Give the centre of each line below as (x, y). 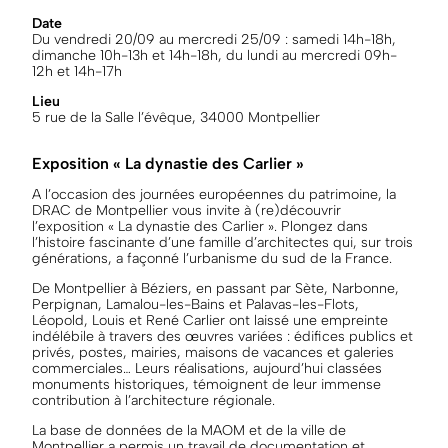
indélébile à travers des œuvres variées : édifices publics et (222, 336)
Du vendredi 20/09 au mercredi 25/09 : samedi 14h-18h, (214, 40)
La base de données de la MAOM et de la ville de (189, 431)
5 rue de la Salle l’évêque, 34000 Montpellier (176, 118)
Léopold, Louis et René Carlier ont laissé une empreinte (210, 320)
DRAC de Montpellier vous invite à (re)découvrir (186, 210)
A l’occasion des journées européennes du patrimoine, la (214, 194)
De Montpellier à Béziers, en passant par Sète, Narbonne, (215, 288)
